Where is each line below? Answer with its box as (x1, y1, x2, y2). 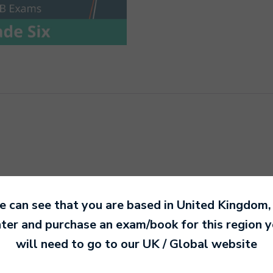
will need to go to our (16, 235, 143, 252)
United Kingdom (176, 196, 268, 213)
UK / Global (143, 235, 208, 252)
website (208, 235, 257, 252)
